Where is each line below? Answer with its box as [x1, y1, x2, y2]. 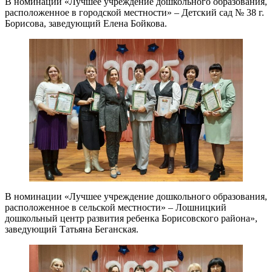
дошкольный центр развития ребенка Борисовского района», [5, 212, 257, 223]
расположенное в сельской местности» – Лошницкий [5, 202, 226, 212]
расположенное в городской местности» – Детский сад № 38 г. [5, 7, 264, 18]
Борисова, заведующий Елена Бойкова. [5, 18, 167, 29]
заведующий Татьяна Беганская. [5, 223, 138, 234]
